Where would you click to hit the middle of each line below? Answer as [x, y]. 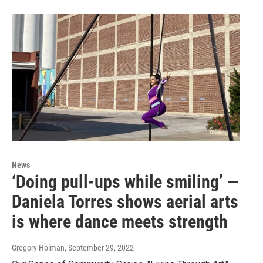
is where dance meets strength [120, 221]
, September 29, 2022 [99, 247]
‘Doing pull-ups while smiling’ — [125, 181]
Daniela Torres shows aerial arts [125, 201]
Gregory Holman [38, 247]
